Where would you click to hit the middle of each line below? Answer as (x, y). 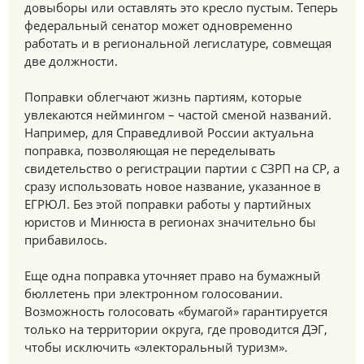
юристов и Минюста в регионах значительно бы (170, 222)
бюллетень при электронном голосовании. (154, 293)
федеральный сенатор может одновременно (158, 25)
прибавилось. (66, 240)
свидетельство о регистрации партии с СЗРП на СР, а (182, 168)
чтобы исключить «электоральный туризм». (156, 347)
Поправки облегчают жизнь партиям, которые (163, 97)
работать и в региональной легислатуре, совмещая (178, 43)
